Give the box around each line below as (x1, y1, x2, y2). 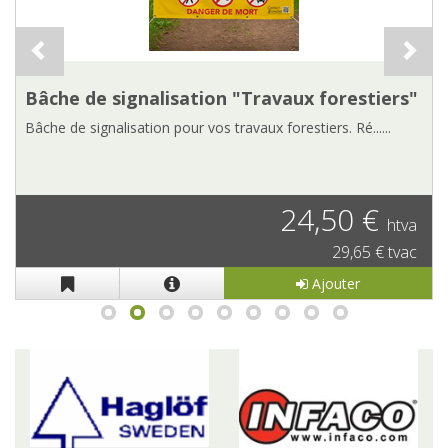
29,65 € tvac (332, 240, 417, 263)
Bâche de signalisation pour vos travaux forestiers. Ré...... (25, 117, 391, 137)
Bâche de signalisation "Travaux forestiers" (25, 86, 418, 111)
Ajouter (308, 273, 360, 293)
